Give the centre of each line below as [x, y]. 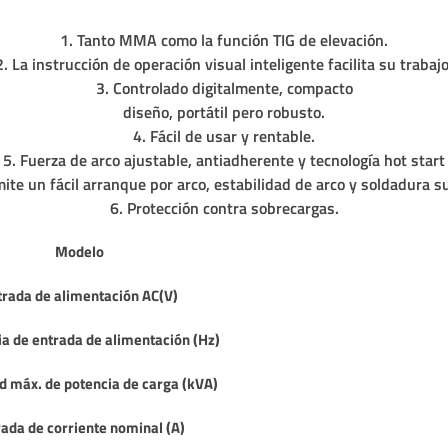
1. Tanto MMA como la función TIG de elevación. [224, 40]
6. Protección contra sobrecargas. [224, 208]
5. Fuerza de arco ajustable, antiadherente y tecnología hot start [224, 160]
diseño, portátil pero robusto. [224, 112]
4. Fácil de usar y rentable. [224, 136]
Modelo [79, 251]
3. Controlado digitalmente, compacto [224, 88]
